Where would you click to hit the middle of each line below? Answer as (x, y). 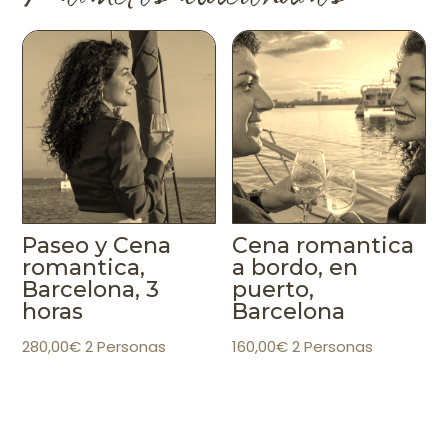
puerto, (273, 289)
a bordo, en (295, 267)
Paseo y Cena (97, 245)
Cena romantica (323, 245)
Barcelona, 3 (91, 289)
